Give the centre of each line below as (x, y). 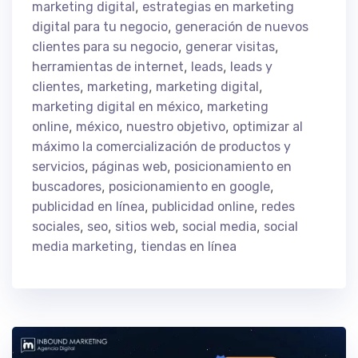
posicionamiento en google (189, 186)
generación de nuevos (242, 26)
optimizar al (268, 126)
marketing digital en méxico (116, 106)
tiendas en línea (189, 246)
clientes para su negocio (105, 46)
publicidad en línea (88, 206)
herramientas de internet (108, 66)
